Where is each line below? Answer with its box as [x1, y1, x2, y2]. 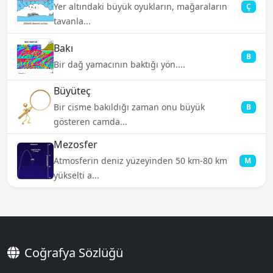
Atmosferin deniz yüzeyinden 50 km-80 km [54, 155, 227, 167]
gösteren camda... [54, 116, 127, 128]
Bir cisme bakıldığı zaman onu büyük [54, 101, 205, 113]
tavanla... [54, 15, 91, 27]
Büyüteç [54, 84, 91, 98]
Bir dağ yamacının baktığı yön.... [54, 58, 185, 70]
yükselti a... [54, 169, 99, 182]
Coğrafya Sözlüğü [24, 244, 123, 261]
